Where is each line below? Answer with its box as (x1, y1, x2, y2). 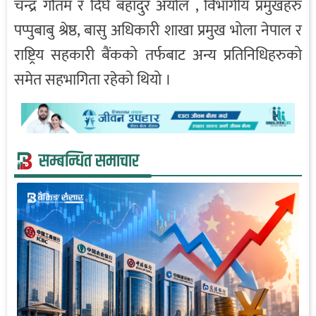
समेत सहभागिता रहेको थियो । (14, 67, 171, 94)
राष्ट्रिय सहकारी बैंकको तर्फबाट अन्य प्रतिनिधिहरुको (14, 42, 302, 69)
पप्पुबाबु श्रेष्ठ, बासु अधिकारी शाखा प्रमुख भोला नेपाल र (14, 18, 302, 44)
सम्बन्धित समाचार (39, 147, 139, 175)
